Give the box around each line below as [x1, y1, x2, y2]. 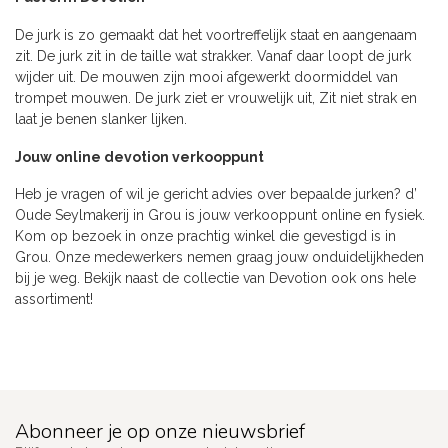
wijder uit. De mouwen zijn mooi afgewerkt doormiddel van [15, 68, 398, 85]
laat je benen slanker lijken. [15, 110, 187, 127]
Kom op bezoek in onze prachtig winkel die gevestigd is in [15, 228, 396, 245]
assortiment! [15, 291, 93, 308]
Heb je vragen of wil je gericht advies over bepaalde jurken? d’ [15, 186, 417, 203]
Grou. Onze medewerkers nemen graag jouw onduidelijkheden [15, 249, 424, 266]
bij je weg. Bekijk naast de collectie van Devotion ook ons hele [15, 270, 416, 287]
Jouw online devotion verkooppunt [15, 148, 264, 165]
